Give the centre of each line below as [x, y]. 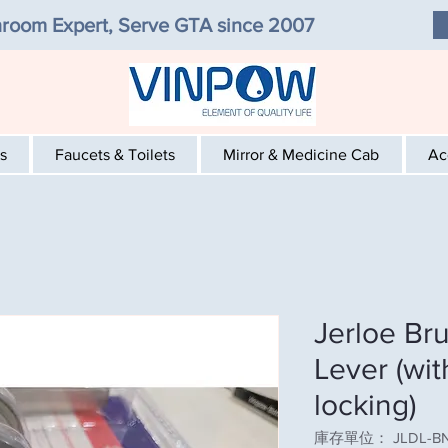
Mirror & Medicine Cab [301, 154]
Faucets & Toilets [115, 154]
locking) [365, 404]
